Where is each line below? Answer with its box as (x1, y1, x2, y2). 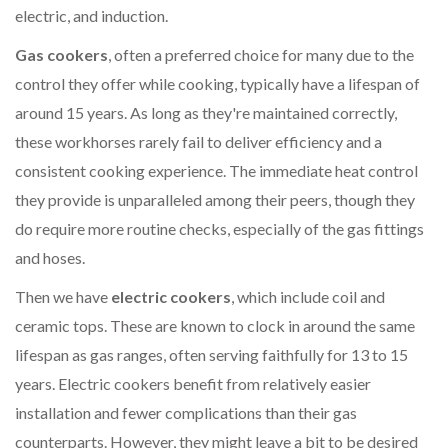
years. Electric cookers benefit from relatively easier (15, 374, 371, 394)
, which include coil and (231, 287, 385, 307)
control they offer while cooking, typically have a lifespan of (15, 74, 420, 94)
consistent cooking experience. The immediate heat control (15, 161, 418, 181)
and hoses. (15, 248, 85, 268)
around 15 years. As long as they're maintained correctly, (15, 103, 397, 123)
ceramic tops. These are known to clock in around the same (15, 316, 415, 336)
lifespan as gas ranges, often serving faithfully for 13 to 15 (15, 345, 408, 365)
